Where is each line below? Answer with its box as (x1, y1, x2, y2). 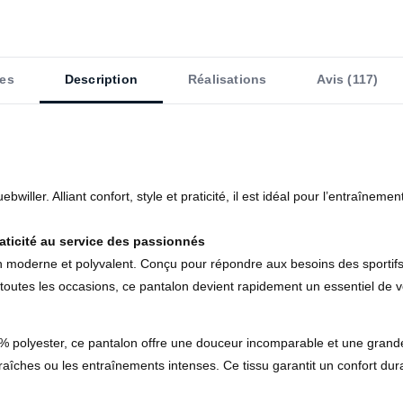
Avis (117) (317, 71, 379, 86)
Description (64, 71, 138, 86)
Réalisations (188, 71, 267, 86)
